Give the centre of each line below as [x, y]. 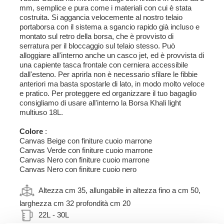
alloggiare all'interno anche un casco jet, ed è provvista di [112, 55]
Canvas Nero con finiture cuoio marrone [84, 160]
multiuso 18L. [41, 112]
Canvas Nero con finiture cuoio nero [78, 169]
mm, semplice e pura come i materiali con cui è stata [105, 8]
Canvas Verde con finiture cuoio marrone [86, 150]
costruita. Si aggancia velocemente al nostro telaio [101, 17]
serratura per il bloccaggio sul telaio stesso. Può [97, 46]
